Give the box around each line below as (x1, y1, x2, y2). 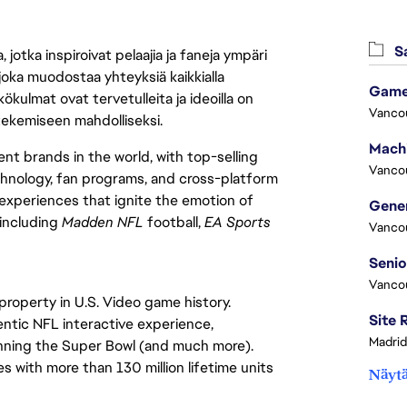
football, (144, 213, 204, 232)
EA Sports (204, 213, 271, 232)
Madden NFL (62, 213, 144, 232)
